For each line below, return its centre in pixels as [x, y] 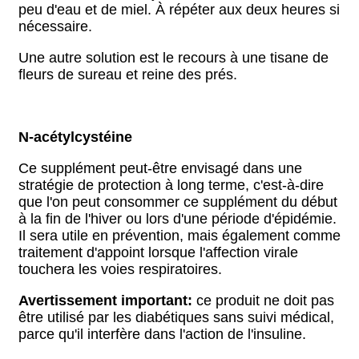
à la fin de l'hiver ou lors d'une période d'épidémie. [177, 219]
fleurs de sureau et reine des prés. [128, 75]
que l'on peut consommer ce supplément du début [178, 202]
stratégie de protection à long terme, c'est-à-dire [171, 185]
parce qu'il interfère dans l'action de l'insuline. [162, 334]
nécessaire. [55, 26]
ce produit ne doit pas [263, 301]
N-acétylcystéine [75, 137]
